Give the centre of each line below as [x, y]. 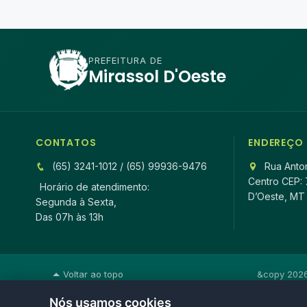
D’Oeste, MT [277, 196]
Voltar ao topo [93, 274]
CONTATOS [66, 143]
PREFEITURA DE [126, 60]
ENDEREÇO [276, 143]
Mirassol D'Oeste [158, 76]
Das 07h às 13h [70, 217]
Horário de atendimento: [95, 187]
